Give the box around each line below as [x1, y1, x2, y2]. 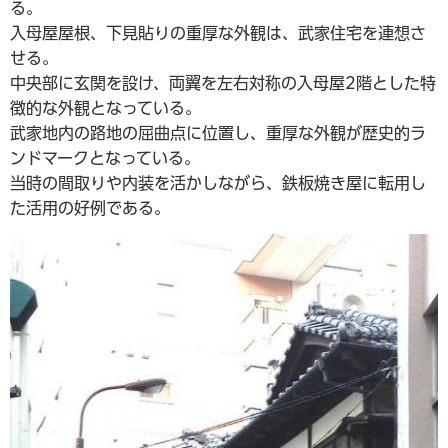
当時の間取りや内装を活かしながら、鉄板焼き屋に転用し [10, 175, 426, 191]
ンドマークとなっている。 [10, 150, 200, 166]
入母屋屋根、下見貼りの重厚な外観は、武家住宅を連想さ [10, 25, 426, 41]
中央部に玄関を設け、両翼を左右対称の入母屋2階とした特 [10, 75, 436, 91]
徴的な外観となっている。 [10, 100, 201, 116]
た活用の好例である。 [10, 200, 170, 216]
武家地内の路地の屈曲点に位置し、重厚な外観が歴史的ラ [10, 125, 426, 141]
